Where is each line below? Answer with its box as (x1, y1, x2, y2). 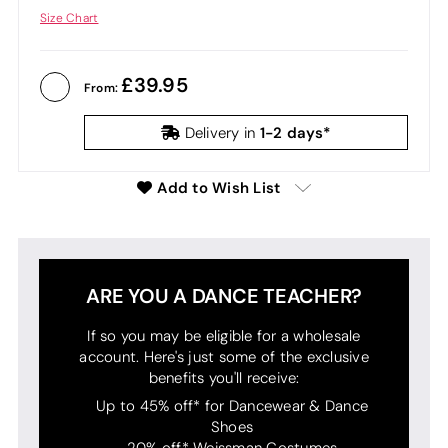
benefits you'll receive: (148, 368, 300, 387)
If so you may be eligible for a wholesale (87, 326, 361, 345)
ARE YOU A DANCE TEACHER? (86, 283, 362, 308)
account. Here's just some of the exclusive (79, 347, 369, 366)
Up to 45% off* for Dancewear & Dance (96, 396, 369, 415)
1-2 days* (259, 123, 331, 143)
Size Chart (39, 10, 99, 26)
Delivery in (180, 124, 260, 143)
